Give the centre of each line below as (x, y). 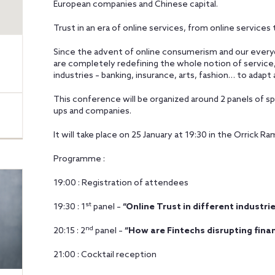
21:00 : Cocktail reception (105, 255)
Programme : (79, 159)
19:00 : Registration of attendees (121, 183)
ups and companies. (92, 111)
